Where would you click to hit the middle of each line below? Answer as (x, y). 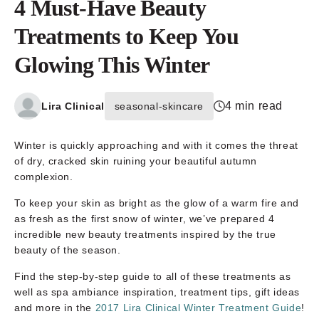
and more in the (55, 307)
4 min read (254, 105)
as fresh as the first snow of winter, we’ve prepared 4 (145, 218)
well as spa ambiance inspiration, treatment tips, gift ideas (157, 292)
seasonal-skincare (159, 106)
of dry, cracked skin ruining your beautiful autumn (136, 161)
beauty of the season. (68, 250)
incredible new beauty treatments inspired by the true (145, 234)
